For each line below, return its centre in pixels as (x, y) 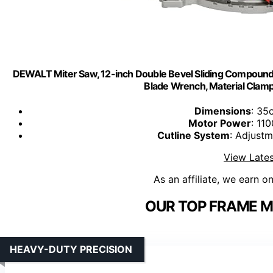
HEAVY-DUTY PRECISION (71, 250)
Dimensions (222, 111)
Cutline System (193, 136)
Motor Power (220, 123)
